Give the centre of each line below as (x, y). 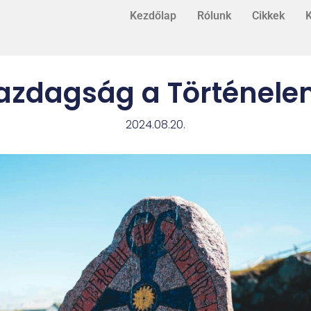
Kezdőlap (153, 16)
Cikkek (268, 16)
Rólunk (214, 16)
